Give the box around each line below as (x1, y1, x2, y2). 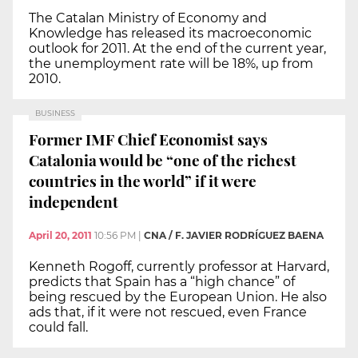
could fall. (29, 319, 88, 335)
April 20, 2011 (29, 229, 92, 241)
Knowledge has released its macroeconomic (29, 26, 312, 42)
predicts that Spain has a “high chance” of (29, 273, 295, 289)
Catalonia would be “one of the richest (29, 149, 296, 170)
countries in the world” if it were (29, 169, 257, 191)
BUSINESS (35, 109, 75, 118)
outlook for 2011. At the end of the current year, (29, 41, 326, 57)
